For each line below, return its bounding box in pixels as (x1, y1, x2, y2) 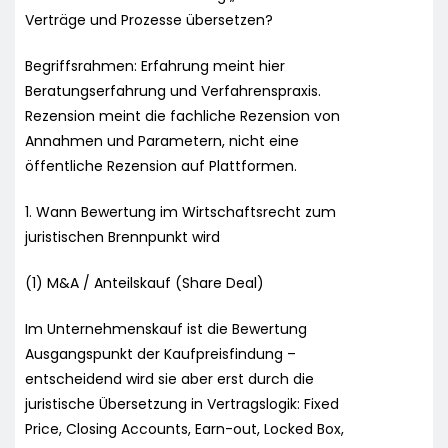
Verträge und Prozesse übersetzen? (25, 9, 273, 30)
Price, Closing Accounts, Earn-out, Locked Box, (25, 418, 344, 439)
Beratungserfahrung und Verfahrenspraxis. (25, 80, 321, 101)
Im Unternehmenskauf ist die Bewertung (25, 318, 307, 339)
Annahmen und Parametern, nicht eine (25, 130, 299, 151)
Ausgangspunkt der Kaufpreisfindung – (25, 343, 296, 364)
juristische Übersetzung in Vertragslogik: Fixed (25, 393, 339, 414)
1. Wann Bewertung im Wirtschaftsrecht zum (25, 201, 336, 222)
